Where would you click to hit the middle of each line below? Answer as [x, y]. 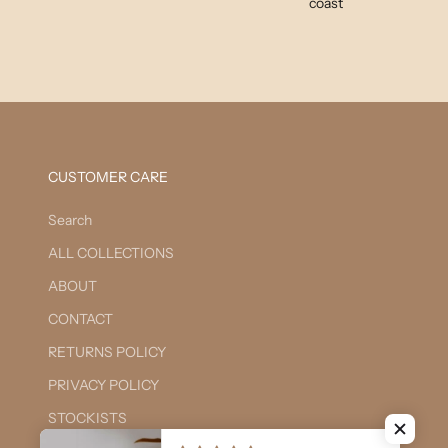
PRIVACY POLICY [103, 384]
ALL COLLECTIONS [111, 252]
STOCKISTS [87, 417]
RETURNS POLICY [107, 351]
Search [70, 219]
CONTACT [80, 318]
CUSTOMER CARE [108, 176]
